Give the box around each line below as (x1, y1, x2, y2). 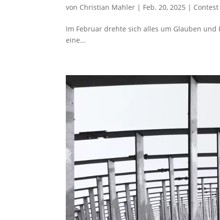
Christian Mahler (80, 2, 136, 12)
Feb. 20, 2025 (143, 2, 186, 12)
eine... (66, 35, 86, 45)
